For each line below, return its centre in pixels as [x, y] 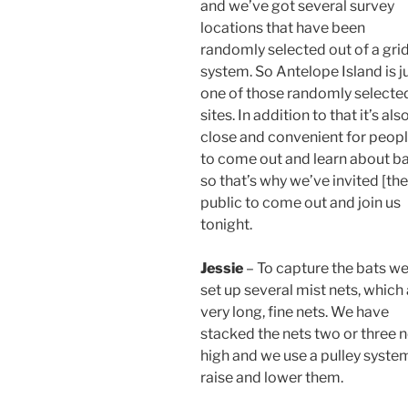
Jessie [222, 269]
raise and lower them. [272, 378]
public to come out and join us [301, 203]
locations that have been [283, 28]
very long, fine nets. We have [295, 312]
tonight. [226, 225]
